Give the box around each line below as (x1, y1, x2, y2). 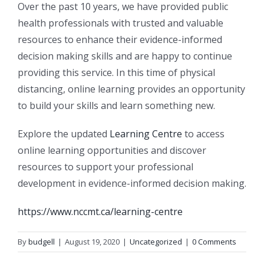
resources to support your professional (18, 160, 193, 174)
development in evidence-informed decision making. (18, 177, 246, 190)
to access (182, 127, 225, 141)
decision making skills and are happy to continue (18, 49, 232, 63)
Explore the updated (18, 127, 110, 141)
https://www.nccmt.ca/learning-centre (18, 205, 183, 219)
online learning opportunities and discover (18, 144, 206, 157)
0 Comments (192, 236, 236, 247)
